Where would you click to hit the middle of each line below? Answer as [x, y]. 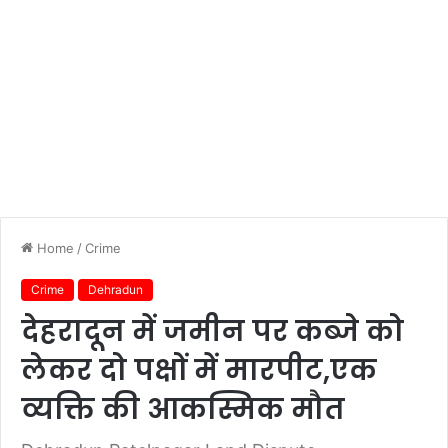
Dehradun [115, 289]
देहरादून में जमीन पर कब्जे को [212, 331]
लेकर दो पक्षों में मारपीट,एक [199, 370]
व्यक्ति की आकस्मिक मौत [183, 409]
